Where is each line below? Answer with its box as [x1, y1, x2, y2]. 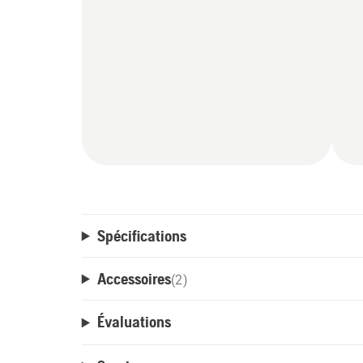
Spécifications [96, 226, 186, 246]
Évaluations [96, 312, 171, 331]
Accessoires [96, 269, 171, 288]
